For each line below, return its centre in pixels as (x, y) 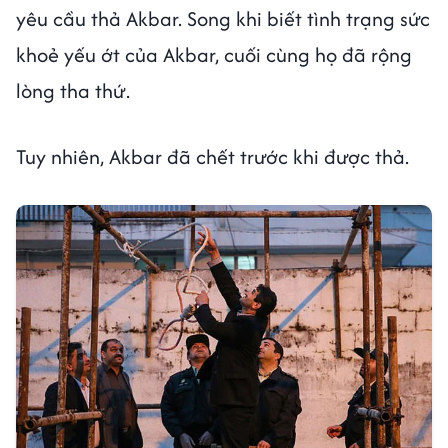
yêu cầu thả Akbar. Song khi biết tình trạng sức (223, 18)
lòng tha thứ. (73, 90)
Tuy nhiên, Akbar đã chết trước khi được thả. (212, 156)
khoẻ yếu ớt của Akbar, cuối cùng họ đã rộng (214, 54)
